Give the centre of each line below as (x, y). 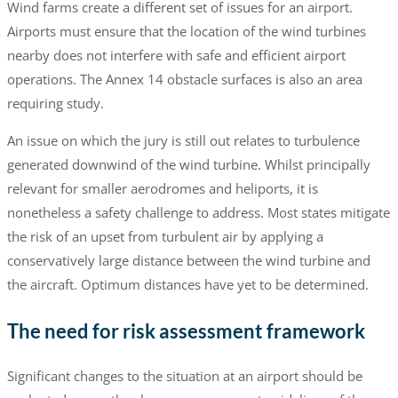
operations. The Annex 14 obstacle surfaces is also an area (184, 80)
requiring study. (55, 103)
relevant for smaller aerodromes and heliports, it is (162, 189)
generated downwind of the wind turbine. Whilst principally (188, 165)
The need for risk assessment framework (186, 330)
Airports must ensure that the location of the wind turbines (186, 32)
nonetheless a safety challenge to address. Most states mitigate (198, 213)
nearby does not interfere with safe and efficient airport (176, 56)
